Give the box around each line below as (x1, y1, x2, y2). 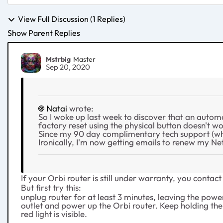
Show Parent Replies (7, 28, 80, 38)
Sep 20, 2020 (46, 62, 90, 72)
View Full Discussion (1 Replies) (18, 14, 125, 24)
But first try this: (21, 182, 81, 193)
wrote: (67, 103, 94, 114)
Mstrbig (46, 54, 71, 64)
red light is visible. (21, 209, 89, 220)
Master (73, 54, 96, 64)
